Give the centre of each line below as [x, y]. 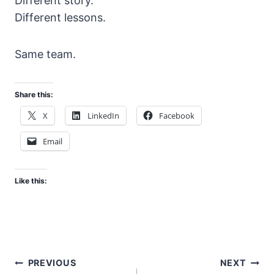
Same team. [45, 54]
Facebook [177, 116]
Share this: [34, 95]
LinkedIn [103, 116]
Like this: [31, 181]
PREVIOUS [52, 263]
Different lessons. [60, 18]
